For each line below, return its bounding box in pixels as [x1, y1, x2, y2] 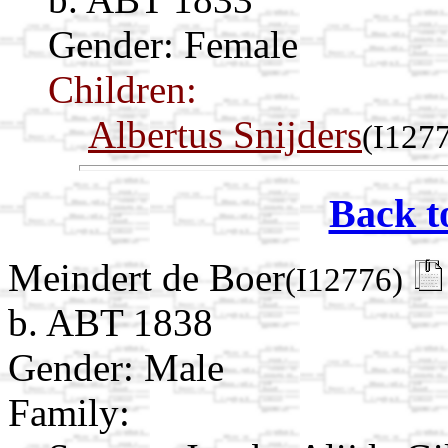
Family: [8, 391, 130, 435]
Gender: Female [48, 22, 298, 66]
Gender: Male [8, 346, 224, 390]
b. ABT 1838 [8, 301, 213, 345]
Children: [48, 67, 197, 111]
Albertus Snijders [88, 112, 362, 156]
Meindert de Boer [8, 256, 285, 300]
